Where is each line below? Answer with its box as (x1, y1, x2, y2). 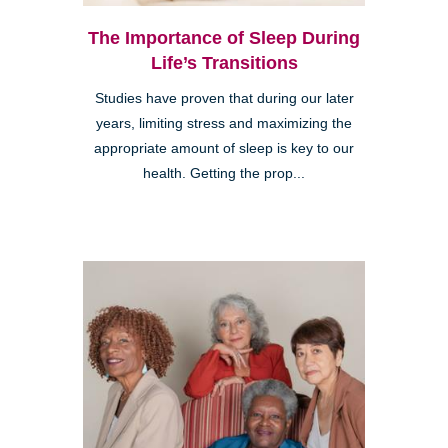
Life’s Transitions (150, 53, 298, 74)
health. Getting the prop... (143, 166, 305, 182)
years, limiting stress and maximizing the (96, 116, 352, 132)
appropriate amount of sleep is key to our (94, 141, 354, 157)
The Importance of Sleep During (88, 28, 360, 49)
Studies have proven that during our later (94, 91, 354, 107)
